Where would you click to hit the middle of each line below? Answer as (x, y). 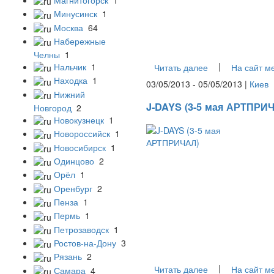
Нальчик (70, 67)
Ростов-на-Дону (85, 243)
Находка (71, 80)
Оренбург (73, 188)
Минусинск (76, 14)
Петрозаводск (81, 229)
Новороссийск (82, 134)
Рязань (68, 257)
